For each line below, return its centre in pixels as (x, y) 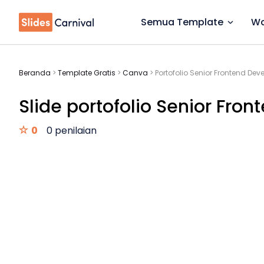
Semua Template (182, 22)
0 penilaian (72, 131)
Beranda (35, 73)
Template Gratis (87, 73)
